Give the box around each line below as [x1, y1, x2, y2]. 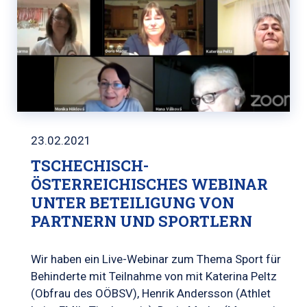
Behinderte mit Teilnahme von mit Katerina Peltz [31, 269, 277, 283]
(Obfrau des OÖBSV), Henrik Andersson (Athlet [31, 286, 271, 300]
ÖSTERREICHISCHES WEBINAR [31, 174, 268, 194]
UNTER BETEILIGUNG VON [31, 193, 234, 212]
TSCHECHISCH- [31, 156, 149, 175]
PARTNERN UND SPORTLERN [31, 211, 252, 231]
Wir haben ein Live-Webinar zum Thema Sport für [31, 252, 281, 266]
